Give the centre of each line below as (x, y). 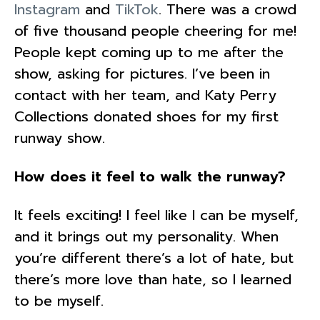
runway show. (62, 137)
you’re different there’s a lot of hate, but (154, 257)
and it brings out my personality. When (146, 236)
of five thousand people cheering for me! (155, 30)
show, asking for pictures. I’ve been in (142, 73)
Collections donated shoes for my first (146, 116)
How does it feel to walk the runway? (152, 176)
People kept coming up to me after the (149, 52)
